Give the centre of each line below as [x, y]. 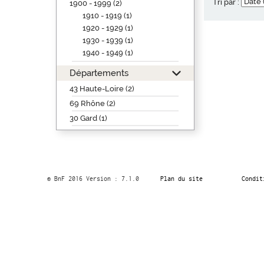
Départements [99, 73]
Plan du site [181, 179]
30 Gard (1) [88, 118]
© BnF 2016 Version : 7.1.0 [93, 179]
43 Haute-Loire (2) [102, 89]
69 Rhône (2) [92, 103]
